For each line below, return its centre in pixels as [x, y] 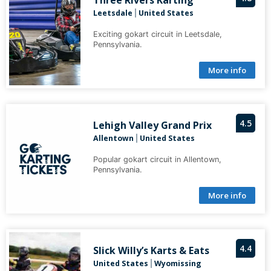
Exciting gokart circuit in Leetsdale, [157, 34]
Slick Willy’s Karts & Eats [151, 251]
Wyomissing [178, 264]
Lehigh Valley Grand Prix [152, 126]
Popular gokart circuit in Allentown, [157, 160]
